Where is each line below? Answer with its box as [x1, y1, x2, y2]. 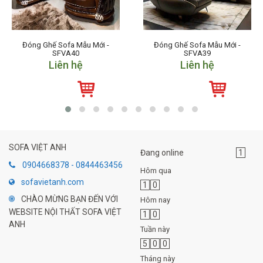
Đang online [140, 148, 184, 158]
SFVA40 [52, 49, 79, 58]
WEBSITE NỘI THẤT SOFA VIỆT [9, 207, 122, 217]
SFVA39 [184, 49, 211, 58]
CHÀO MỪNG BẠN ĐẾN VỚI [21, 194, 118, 204]
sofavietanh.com [21, 177, 84, 187]
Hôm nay [140, 195, 170, 205]
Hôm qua [140, 166, 171, 176]
